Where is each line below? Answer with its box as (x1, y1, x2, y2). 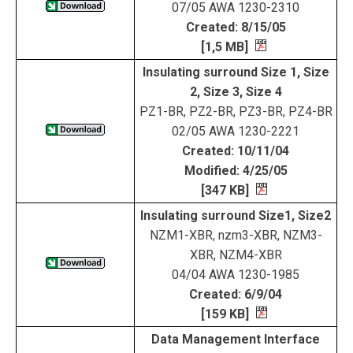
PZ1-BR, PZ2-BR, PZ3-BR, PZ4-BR (139, 104, 333, 119)
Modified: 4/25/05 (184, 163, 288, 178)
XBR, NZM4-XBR (189, 247, 282, 262)
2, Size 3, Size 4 (189, 84, 282, 99)
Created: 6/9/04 (189, 287, 282, 302)
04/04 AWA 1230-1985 (172, 267, 299, 282)
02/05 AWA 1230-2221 (172, 124, 299, 139)
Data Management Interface (151, 332, 320, 347)
